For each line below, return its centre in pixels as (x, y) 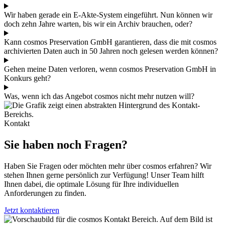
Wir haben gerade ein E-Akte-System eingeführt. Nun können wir (108, 15)
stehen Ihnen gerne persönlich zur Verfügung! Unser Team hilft (104, 175)
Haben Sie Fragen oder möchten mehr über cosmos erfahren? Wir (108, 166)
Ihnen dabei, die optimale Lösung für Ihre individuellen (91, 184)
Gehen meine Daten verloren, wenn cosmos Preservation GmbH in (110, 69)
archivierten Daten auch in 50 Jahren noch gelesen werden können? (111, 51)
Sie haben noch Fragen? (66, 145)
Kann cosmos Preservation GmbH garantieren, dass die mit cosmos (110, 42)
